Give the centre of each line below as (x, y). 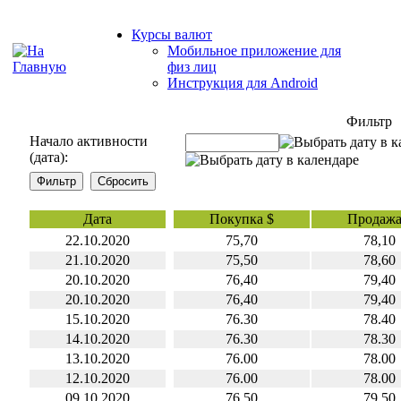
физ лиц (192, 67)
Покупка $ (242, 219)
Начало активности (89, 141)
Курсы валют (172, 34)
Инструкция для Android (243, 83)
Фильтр (369, 121)
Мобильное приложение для (254, 51)
